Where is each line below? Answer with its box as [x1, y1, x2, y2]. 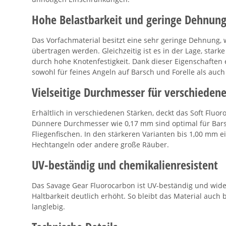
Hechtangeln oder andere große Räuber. [32, 140, 169, 150]
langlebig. [32, 202, 65, 212]
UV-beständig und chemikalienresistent [32, 156, 218, 174]
